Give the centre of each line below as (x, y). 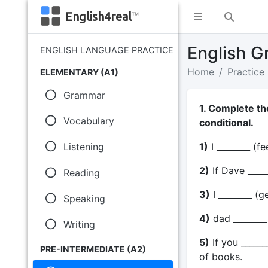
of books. (220, 257)
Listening (83, 147)
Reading (81, 173)
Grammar (84, 95)
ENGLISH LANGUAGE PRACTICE (107, 50)
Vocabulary (89, 121)
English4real (98, 16)
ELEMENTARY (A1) (79, 72)
